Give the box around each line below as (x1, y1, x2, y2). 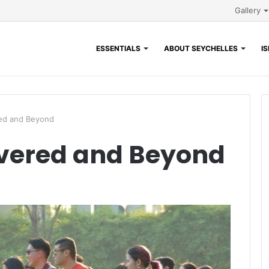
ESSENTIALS (95, 44, 141, 53)
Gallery (234, 5, 261, 15)
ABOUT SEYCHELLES (163, 44, 238, 53)
